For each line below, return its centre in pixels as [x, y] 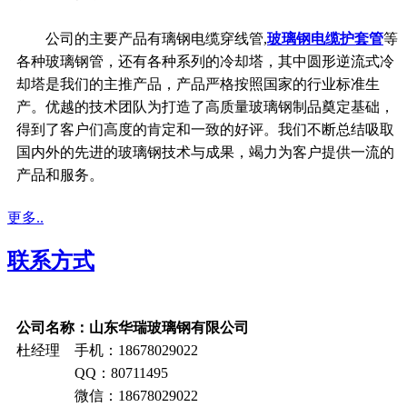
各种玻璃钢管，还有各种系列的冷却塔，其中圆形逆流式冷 [205, 62]
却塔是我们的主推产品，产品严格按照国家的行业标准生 [198, 84]
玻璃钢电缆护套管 [325, 39]
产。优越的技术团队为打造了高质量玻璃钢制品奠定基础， [205, 107]
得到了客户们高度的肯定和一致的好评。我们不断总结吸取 [205, 130]
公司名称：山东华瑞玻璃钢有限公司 [133, 328]
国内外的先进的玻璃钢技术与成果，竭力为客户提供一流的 [205, 153]
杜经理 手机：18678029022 [107, 351]
